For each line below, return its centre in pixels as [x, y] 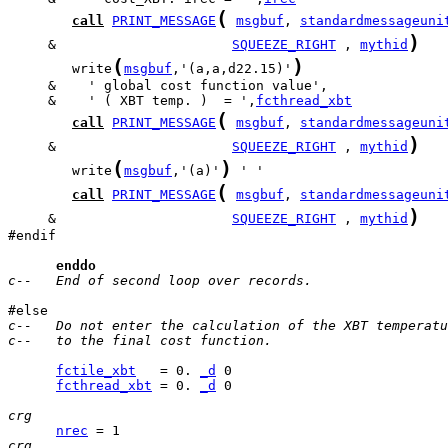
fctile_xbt [96, 370]
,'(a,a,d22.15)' [232, 68]
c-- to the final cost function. [140, 340]
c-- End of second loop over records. [160, 280]
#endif [32, 235]
